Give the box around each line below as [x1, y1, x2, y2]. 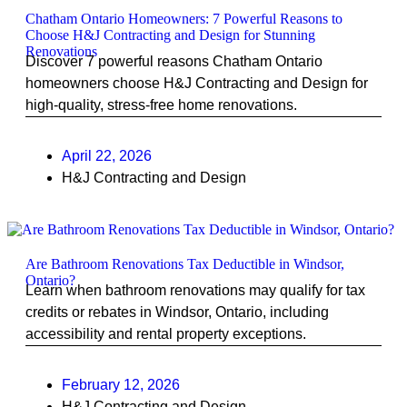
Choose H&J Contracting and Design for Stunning [25, 27, 315, 43]
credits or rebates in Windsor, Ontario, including [25, 304, 329, 320]
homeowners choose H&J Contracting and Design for [25, 75, 368, 91]
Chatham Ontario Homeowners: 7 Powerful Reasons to [25, 11, 342, 26]
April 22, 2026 [62, 148, 152, 164]
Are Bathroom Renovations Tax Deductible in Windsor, [25, 256, 344, 272]
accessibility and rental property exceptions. [25, 326, 306, 342]
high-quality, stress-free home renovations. [25, 97, 297, 113]
